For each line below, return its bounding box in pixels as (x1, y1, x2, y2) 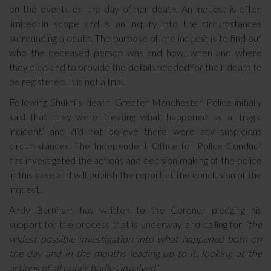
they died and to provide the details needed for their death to (9, 61, 262, 73)
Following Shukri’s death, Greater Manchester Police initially (9, 96, 262, 108)
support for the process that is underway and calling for (9, 218, 245, 230)
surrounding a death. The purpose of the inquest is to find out (9, 32, 262, 44)
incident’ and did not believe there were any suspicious (9, 125, 262, 137)
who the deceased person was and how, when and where (9, 47, 262, 58)
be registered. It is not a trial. (9, 76, 125, 87)
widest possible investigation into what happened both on (9, 233, 262, 244)
